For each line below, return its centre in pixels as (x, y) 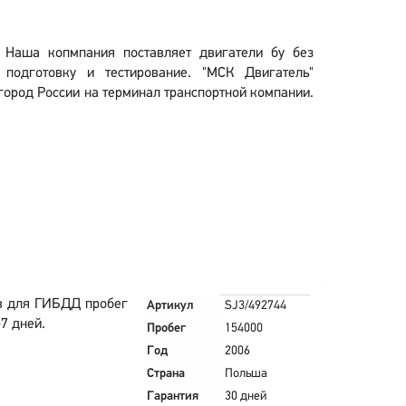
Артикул (170, 306)
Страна (165, 374)
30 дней (245, 396)
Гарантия (172, 396)
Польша (246, 374)
